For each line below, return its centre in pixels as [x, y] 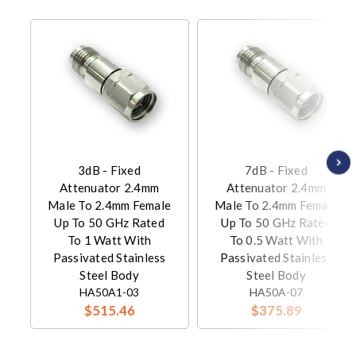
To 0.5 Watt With [276, 240]
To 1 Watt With [109, 240]
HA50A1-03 [109, 292]
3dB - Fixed [109, 170]
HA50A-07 [276, 292]
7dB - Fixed [276, 170]
